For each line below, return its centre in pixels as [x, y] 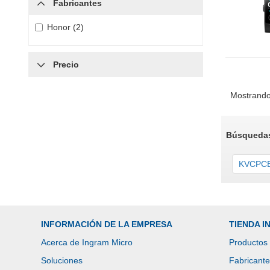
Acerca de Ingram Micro [87, 243]
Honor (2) [65, 27]
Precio [66, 64]
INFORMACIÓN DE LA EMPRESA [107, 224]
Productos [248, 243]
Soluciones [62, 261]
